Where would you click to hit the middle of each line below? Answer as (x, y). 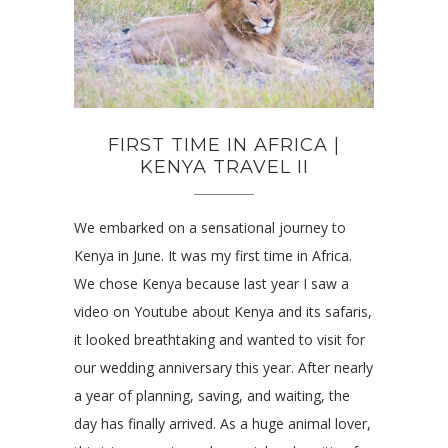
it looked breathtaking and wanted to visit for (219, 340)
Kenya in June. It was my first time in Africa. (213, 256)
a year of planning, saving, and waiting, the (212, 396)
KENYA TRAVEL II (224, 167)
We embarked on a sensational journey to (210, 228)
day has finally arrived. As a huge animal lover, (222, 424)
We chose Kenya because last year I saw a (211, 284)
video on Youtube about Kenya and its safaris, (223, 312)
